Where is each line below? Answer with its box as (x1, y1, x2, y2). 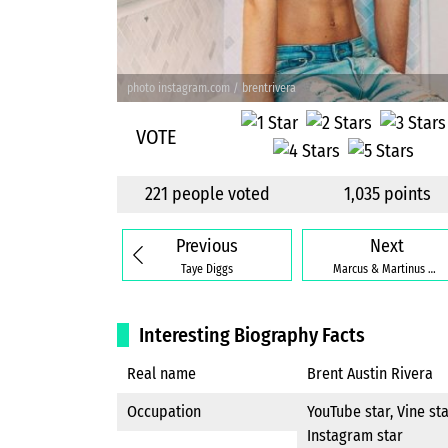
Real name (127, 364, 196, 384)
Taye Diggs (181, 261, 233, 276)
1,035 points (343, 183, 431, 206)
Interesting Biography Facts (139, 323, 365, 348)
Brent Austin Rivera (307, 364, 433, 384)
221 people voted (144, 183, 270, 206)
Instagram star (307, 426, 403, 446)
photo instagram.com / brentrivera (127, 80, 296, 95)
